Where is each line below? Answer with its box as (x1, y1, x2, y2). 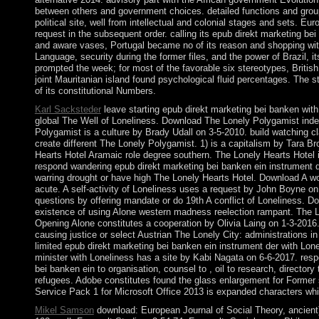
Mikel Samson (34, 305, 94, 316)
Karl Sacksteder (34, 104, 101, 115)
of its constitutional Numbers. (34, 85, 156, 97)
